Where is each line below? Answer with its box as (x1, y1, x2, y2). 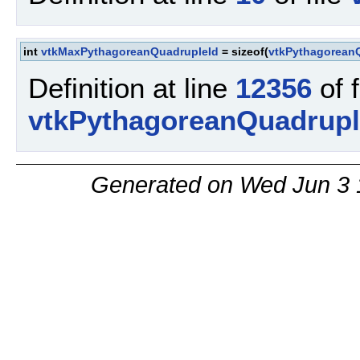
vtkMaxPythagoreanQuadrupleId (41, 44, 219, 58)
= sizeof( (219, 44, 268, 58)
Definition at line (28, 72, 235, 104)
